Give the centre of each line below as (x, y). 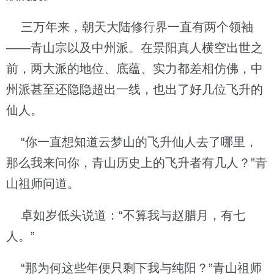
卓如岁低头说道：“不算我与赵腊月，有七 (126, 215)
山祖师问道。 (43, 183)
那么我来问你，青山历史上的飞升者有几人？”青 (137, 163)
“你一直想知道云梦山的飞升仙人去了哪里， (132, 142)
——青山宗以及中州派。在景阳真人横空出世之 (135, 48)
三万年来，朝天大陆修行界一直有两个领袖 (130, 27)
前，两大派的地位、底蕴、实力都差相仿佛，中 (135, 68)
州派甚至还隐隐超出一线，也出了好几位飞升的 (135, 89)
